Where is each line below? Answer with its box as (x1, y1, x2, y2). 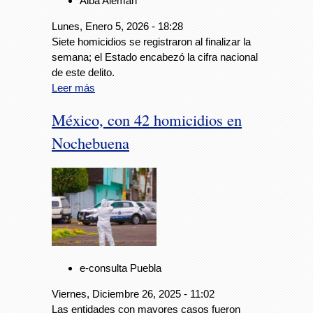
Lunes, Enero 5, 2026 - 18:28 (52, 20, 183, 32)
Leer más (52, 81, 95, 94)
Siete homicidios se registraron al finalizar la (52, 35, 251, 48)
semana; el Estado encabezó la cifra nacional (52, 50, 258, 63)
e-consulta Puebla (80, 262, 161, 275)
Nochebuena (52, 132, 129, 154)
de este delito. (52, 66, 115, 78)
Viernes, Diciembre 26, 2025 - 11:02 (52, 288, 214, 300)
